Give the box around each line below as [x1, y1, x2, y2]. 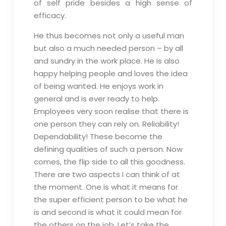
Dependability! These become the [33, 131, 162, 142]
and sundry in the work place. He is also [33, 55, 180, 66]
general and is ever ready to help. [33, 93, 159, 104]
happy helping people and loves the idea [33, 68, 188, 79]
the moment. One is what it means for [33, 182, 178, 192]
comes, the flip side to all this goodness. [33, 156, 185, 167]
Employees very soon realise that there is [33, 106, 189, 117]
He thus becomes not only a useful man [33, 30, 184, 41]
